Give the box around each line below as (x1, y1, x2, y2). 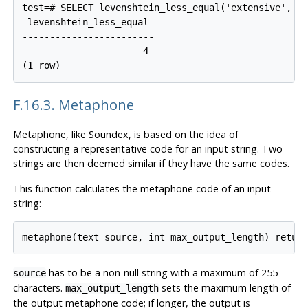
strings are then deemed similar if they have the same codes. (12, 156, 289, 170)
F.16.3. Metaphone (12, 95, 134, 115)
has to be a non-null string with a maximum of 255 (45, 266, 278, 280)
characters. (12, 281, 65, 295)
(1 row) (22, 60, 61, 71)
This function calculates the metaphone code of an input (12, 181, 271, 195)
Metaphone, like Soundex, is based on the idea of (12, 127, 239, 141)
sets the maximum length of (158, 281, 291, 295)
